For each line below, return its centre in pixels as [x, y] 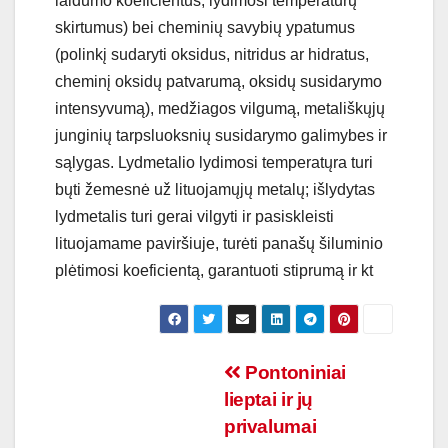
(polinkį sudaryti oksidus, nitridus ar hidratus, [212, 54]
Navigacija [132, 379]
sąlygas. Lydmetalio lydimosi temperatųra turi [214, 162]
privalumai [270, 426]
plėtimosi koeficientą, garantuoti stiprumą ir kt [214, 270]
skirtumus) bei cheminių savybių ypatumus [205, 27]
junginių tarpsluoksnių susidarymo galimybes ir [221, 135]
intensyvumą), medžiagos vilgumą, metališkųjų [220, 108]
